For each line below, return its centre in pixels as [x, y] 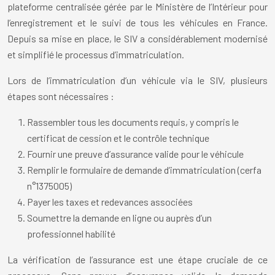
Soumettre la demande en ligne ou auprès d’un [119, 218]
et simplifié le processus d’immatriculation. [96, 55]
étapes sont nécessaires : [61, 96]
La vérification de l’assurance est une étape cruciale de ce [137, 260]
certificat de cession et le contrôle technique [118, 138]
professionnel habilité [71, 234]
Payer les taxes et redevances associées [110, 202]
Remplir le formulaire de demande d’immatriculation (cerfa [144, 170]
